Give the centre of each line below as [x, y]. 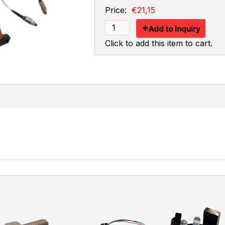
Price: [116, 10]
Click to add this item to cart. [158, 43]
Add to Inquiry [174, 29]
